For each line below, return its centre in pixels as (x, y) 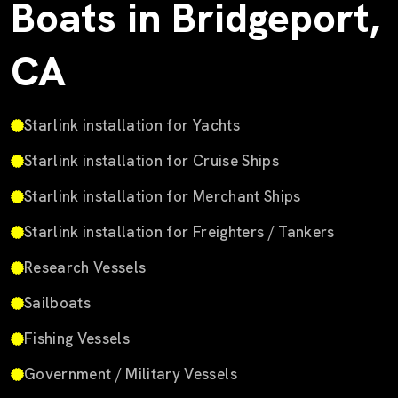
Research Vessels (85, 268)
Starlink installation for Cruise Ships (151, 161)
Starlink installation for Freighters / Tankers (179, 232)
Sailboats (58, 303)
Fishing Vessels (77, 339)
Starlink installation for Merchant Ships (163, 197)
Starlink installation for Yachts (132, 126)
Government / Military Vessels (131, 374)
